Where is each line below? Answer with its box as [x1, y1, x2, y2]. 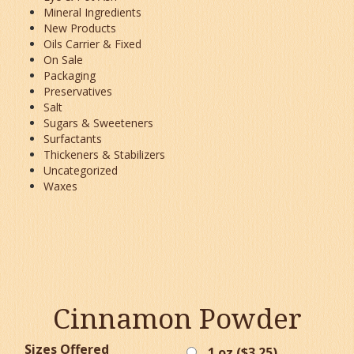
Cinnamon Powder [52, 299, 302, 337]
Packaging [43, 68, 96, 83]
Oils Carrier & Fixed [43, 36, 141, 51]
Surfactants [43, 131, 102, 146]
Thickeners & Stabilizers [43, 147, 165, 162]
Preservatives [43, 84, 112, 99]
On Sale [43, 52, 83, 67]
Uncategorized [43, 163, 118, 178]
